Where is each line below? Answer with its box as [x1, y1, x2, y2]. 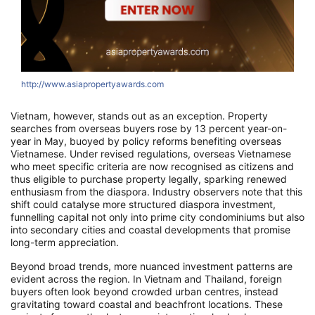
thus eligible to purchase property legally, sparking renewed [11, 173, 287, 186]
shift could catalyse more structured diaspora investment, [11, 198, 276, 211]
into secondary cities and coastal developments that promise [11, 224, 290, 236]
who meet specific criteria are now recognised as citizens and [11, 160, 294, 173]
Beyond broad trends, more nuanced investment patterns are [11, 260, 292, 273]
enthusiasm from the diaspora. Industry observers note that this [11, 186, 302, 198]
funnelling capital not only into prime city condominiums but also [11, 211, 304, 224]
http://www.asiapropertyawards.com [21, 79, 164, 90]
